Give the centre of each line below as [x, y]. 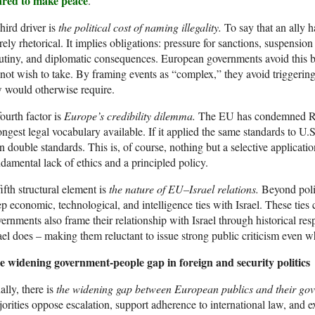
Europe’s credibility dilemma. [130, 116]
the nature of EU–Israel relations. [185, 189]
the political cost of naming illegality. [140, 27]
